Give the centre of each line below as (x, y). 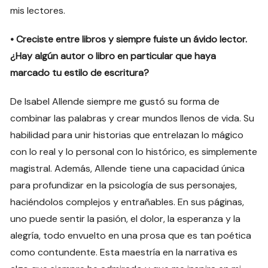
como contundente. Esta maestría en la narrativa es (124, 252)
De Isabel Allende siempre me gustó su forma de (115, 101)
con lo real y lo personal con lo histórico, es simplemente (134, 151)
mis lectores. (38, 10)
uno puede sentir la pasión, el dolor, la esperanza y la (126, 218)
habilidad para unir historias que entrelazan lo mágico (127, 135)
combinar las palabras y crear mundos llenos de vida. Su (133, 118)
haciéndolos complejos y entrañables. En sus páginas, (127, 202)
